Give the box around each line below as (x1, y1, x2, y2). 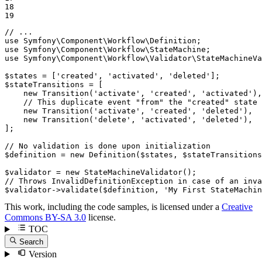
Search (19, 237, 44, 246)
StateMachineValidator (84, 168, 182, 177)
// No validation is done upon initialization (5, 142, 211, 151)
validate (61, 185, 98, 195)
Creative (222, 202, 253, 212)
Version (26, 249, 57, 259)
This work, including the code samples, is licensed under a (5, 202, 222, 212)
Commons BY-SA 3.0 (5, 212, 86, 223)
